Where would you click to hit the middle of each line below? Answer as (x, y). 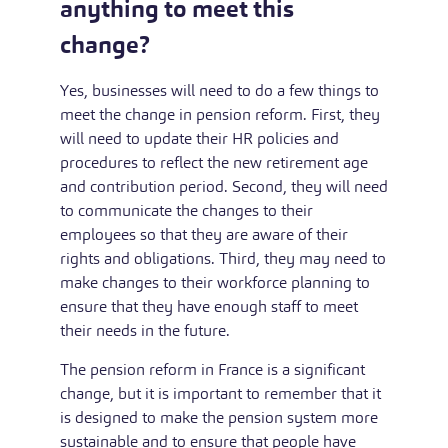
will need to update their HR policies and (199, 138)
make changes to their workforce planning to (215, 282)
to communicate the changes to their (186, 210)
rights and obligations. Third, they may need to (223, 258)
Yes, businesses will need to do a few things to (219, 90)
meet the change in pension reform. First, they (220, 114)
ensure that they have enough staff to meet (209, 306)
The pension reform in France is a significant (212, 369)
